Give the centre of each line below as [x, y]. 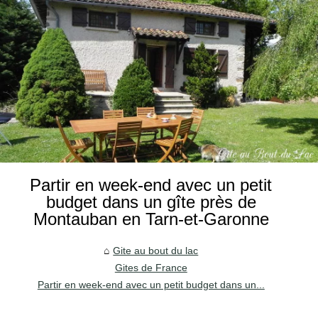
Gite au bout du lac [156, 250]
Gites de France [151, 267]
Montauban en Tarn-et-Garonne [151, 219]
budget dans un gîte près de [151, 202]
